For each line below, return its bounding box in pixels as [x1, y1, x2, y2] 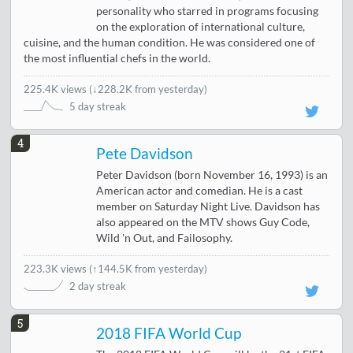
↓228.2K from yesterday [92, 82, 205, 95]
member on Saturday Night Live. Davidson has [96, 200, 321, 214]
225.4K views [24, 82, 90, 95]
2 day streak [69, 280, 127, 293]
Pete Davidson [96, 145, 194, 163]
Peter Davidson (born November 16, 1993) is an [96, 169, 329, 182]
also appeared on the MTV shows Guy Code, [96, 216, 310, 229]
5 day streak [69, 99, 127, 113]
